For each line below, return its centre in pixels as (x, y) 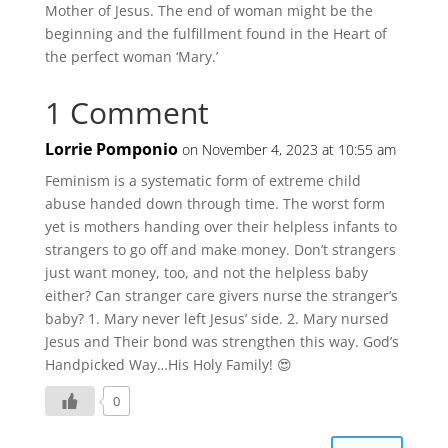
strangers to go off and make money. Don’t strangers (220, 249)
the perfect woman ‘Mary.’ (131, 56)
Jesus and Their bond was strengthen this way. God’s (221, 341)
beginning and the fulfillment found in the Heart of (215, 33)
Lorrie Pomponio (111, 148)
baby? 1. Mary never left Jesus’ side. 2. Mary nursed (216, 318)
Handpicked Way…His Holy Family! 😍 (168, 364)
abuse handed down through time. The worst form (214, 203)
